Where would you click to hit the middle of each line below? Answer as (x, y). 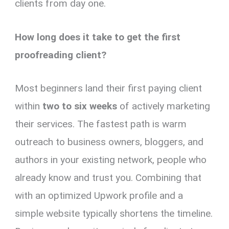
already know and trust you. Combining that (108, 178)
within (29, 106)
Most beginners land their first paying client (109, 88)
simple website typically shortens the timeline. (114, 214)
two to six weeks (80, 106)
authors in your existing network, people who (111, 160)
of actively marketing (164, 106)
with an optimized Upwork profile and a (99, 196)
